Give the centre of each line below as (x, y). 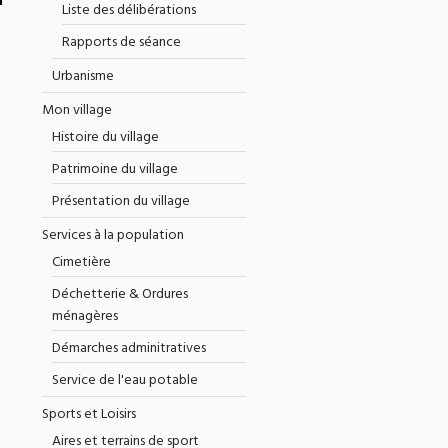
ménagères (84, 316)
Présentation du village (120, 201)
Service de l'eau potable (124, 380)
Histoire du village (105, 137)
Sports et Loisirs (88, 414)
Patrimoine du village (114, 169)
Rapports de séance (121, 42)
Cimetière (81, 262)
